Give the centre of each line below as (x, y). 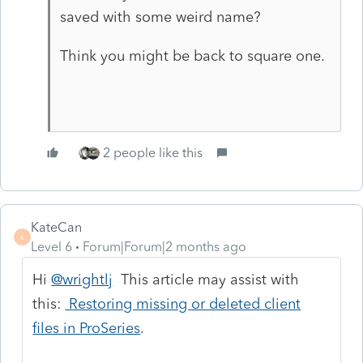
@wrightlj (82, 279)
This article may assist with (206, 279)
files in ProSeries (87, 328)
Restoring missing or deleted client (183, 303)
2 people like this (153, 152)
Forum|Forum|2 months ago (164, 246)
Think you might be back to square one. (194, 56)
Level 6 (51, 246)
